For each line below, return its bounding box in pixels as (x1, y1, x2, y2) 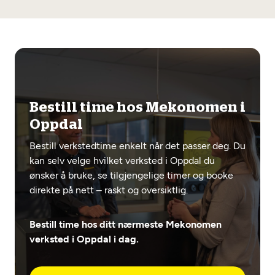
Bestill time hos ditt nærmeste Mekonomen (29, 219, 222, 230)
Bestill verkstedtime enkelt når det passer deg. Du (29, 140, 246, 152)
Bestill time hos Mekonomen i (29, 101, 246, 115)
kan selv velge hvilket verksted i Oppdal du (29, 155, 215, 166)
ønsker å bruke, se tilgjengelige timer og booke (29, 169, 233, 181)
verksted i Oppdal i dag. (29, 233, 139, 245)
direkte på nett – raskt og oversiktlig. (29, 184, 188, 196)
